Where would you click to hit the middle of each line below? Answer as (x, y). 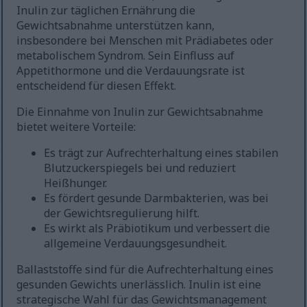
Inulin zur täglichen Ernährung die (106, 11)
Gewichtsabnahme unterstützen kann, (116, 26)
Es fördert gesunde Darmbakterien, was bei (157, 198)
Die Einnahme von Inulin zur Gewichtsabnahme (140, 112)
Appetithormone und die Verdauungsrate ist (131, 71)
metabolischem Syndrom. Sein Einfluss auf (126, 56)
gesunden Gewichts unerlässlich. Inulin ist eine (139, 285)
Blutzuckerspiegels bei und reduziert (140, 168)
